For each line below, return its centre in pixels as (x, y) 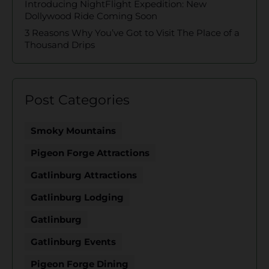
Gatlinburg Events (73, 241)
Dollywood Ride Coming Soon (91, 16)
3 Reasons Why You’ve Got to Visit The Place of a (132, 32)
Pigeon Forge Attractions (90, 153)
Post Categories (77, 100)
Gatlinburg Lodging (77, 197)
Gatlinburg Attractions (84, 175)
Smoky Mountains (73, 130)
